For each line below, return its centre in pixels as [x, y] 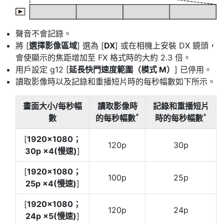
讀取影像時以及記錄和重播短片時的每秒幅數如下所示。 [115, 82]
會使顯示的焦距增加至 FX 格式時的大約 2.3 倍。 [103, 58]
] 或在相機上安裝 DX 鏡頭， [166, 46]
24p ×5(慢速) [51, 216]
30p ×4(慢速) [51, 151]
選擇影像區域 [53, 46]
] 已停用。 [193, 70]
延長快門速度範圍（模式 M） [122, 70]
